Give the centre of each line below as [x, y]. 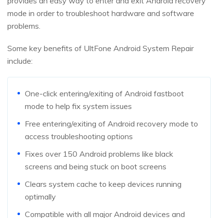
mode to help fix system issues [78, 106]
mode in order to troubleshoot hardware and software [101, 13]
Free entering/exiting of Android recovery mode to [111, 124]
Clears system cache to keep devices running [103, 184]
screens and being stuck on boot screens [96, 167]
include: [20, 61]
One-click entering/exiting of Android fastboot [104, 94]
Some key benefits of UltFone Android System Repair [100, 48]
